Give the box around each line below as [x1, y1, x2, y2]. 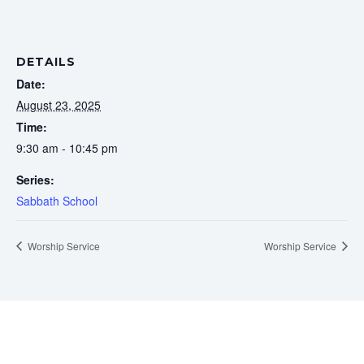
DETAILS [16, 54, 76, 69]
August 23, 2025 [16, 96, 101, 113]
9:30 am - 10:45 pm [16, 139, 118, 156]
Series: [16, 171, 54, 188]
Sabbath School [16, 192, 97, 209]
